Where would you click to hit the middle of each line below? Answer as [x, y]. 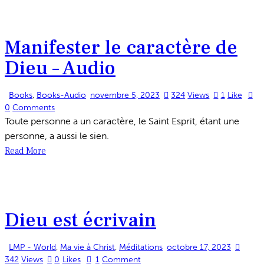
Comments [34, 107]
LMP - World [32, 247]
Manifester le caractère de [121, 47]
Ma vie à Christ [88, 247]
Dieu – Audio [60, 68]
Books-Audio [61, 95]
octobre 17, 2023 [199, 247]
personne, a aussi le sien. [57, 136]
